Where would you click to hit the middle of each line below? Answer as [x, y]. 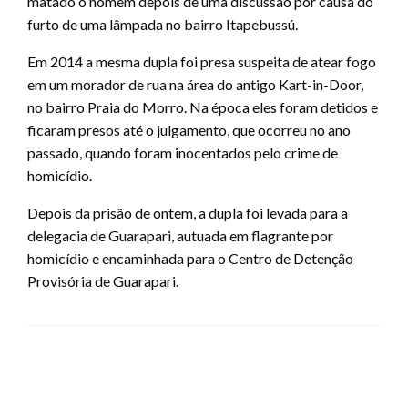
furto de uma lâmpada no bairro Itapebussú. [164, 25]
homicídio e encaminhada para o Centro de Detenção [190, 259]
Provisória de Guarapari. [103, 281]
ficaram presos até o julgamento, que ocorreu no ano [189, 130]
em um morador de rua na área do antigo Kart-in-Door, [195, 85]
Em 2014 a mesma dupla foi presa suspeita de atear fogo [202, 62]
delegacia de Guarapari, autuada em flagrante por [180, 236]
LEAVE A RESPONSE [101, 392]
